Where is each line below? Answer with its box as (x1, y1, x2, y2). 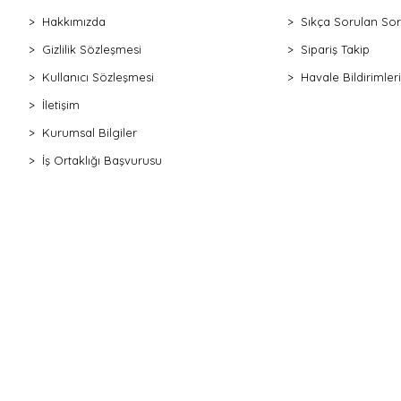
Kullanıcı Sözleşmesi (42, 69, 154, 84)
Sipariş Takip (300, 41, 370, 56)
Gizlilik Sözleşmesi (42, 41, 141, 56)
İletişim (42, 97, 80, 112)
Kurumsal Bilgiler (42, 124, 137, 140)
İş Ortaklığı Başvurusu (42, 152, 162, 167)
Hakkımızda (42, 13, 106, 29)
